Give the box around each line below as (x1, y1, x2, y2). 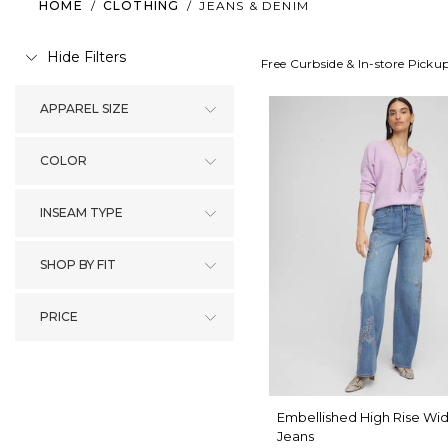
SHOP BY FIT (40, 256, 116, 272)
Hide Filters (47, 47, 126, 66)
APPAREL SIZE (40, 100, 129, 116)
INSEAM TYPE (40, 204, 123, 220)
